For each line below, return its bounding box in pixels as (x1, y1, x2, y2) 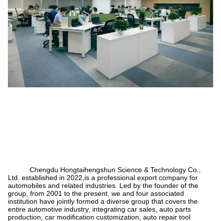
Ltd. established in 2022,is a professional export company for (8, 174, 198, 182)
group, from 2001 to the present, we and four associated (8, 189, 184, 197)
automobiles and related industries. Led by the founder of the (8, 182, 198, 189)
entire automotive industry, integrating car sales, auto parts (8, 205, 191, 213)
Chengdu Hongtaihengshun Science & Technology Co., (8, 166, 201, 174)
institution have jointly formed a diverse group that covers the (8, 197, 198, 205)
